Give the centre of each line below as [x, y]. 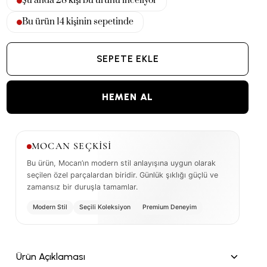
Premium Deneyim [170, 207]
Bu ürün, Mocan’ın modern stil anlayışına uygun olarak [121, 163]
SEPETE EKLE [128, 59]
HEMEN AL [128, 97]
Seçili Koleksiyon [105, 207]
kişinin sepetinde [99, 22]
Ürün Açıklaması [51, 257]
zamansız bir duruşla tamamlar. [82, 187]
